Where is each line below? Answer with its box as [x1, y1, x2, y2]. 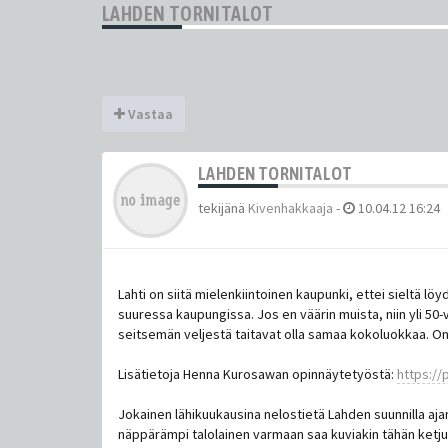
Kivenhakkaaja [248, 198, 333, 217]
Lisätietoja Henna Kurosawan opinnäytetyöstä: [118, 364, 397, 383]
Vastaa [125, 104, 173, 123]
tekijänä [198, 198, 248, 217]
